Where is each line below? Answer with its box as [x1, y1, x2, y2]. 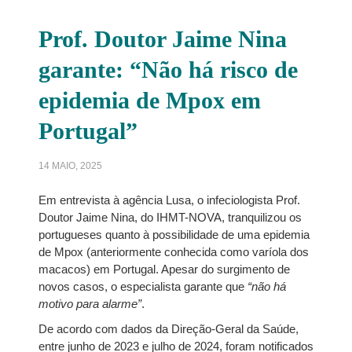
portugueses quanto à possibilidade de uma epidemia [38, 228, 310, 241]
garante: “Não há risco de [38, 57, 298, 82]
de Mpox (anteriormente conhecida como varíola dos [38, 245, 309, 258]
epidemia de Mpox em [38, 87, 261, 113]
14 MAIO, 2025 [38, 160, 102, 171]
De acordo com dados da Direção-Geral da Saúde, [38, 322, 299, 335]
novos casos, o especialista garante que [38, 280, 247, 293]
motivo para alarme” [38, 297, 141, 310]
